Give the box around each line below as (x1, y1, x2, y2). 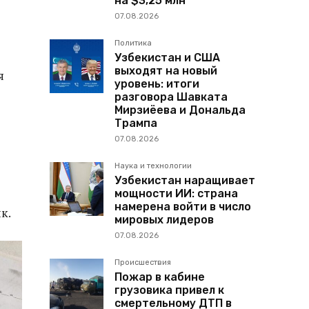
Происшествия (114, 257, 171, 267)
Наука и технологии (114, 161, 192, 170)
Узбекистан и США (114, 50, 220, 64)
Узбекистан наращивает (114, 173, 255, 187)
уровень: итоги (114, 77, 199, 90)
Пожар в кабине (114, 270, 205, 283)
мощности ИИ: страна (114, 186, 238, 200)
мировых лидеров (114, 212, 214, 226)
